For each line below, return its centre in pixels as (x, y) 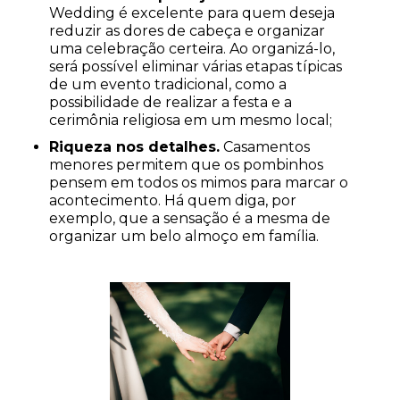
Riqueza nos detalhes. (134, 146)
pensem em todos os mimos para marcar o (199, 182)
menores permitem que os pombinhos (186, 164)
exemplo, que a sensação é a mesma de (190, 218)
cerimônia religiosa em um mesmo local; (191, 120)
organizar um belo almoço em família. (184, 236)
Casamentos (265, 146)
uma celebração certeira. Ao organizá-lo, (192, 48)
